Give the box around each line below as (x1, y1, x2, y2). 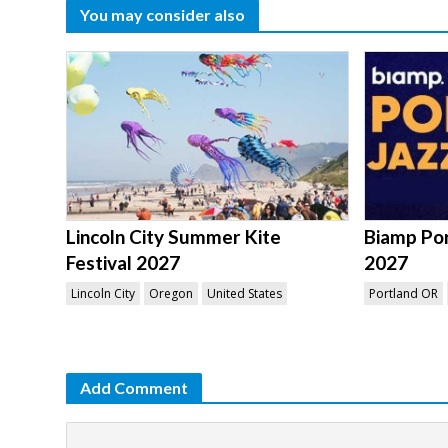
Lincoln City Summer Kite (65, 224, 281, 248)
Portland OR (368, 284, 438, 302)
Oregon (148, 284, 193, 302)
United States (206, 284, 282, 302)
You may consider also (79, 4, 245, 24)
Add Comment (79, 377, 188, 397)
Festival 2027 (65, 250, 180, 274)
